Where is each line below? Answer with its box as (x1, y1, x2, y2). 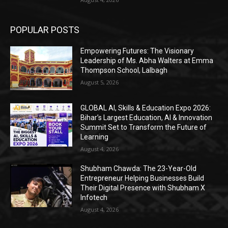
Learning (80, 132, 109, 141)
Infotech (80, 193, 108, 202)
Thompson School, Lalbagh (80, 66, 168, 75)
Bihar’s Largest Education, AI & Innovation (80, 113, 213, 122)
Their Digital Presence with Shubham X (80, 183, 206, 192)
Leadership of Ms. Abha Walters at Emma (80, 56, 214, 65)
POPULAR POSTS (10, 24, 79, 36)
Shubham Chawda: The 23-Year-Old (80, 164, 197, 173)
